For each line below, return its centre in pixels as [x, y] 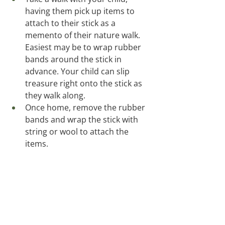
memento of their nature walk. [85, 35]
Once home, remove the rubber [86, 108]
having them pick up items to [81, 11]
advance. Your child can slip [78, 72]
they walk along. [57, 96]
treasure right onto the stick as [85, 84]
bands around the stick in [74, 60]
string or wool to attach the [78, 132]
